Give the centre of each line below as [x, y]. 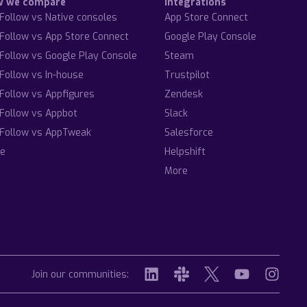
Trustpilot [187, 75]
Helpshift [185, 152]
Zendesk [184, 94]
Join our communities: [80, 274]
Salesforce [189, 133]
